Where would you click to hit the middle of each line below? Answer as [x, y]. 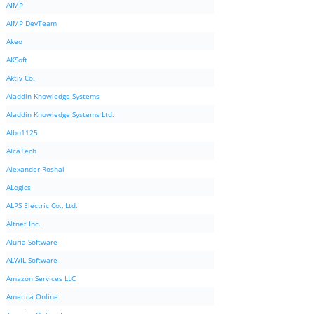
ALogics [19, 187]
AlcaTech [21, 151]
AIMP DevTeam [32, 23]
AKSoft [17, 60]
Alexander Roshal [35, 169]
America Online [32, 297]
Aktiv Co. [21, 78]
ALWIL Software [32, 260]
